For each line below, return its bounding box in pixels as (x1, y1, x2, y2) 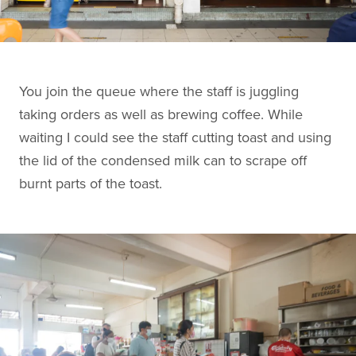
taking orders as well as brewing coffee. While (19, 105, 303, 123)
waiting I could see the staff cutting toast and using (19, 128, 331, 146)
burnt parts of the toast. (19, 174, 162, 192)
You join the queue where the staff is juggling (19, 82, 299, 100)
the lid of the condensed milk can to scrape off (19, 151, 307, 169)
